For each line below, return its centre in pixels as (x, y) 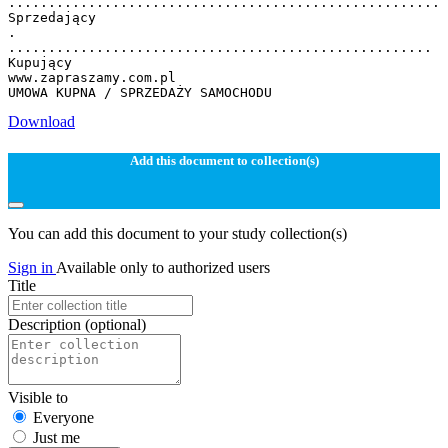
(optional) (115, 325)
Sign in (32, 268)
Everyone (63, 418)
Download (41, 121)
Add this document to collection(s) (224, 160)
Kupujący (40, 62)
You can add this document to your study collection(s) (177, 234)
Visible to (38, 398)
